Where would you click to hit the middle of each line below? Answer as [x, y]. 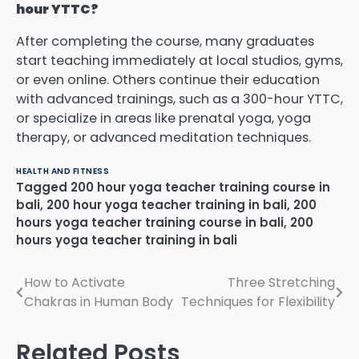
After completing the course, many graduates [165, 42]
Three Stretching [281, 283]
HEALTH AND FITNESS [63, 171]
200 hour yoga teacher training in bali [167, 205]
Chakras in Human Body [99, 302]
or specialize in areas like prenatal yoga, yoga [163, 119]
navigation [71, 316]
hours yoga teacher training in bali [127, 240]
